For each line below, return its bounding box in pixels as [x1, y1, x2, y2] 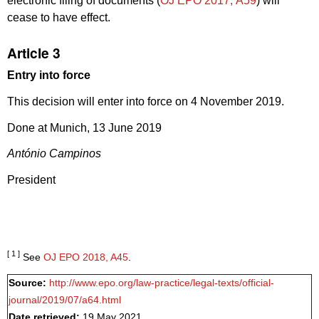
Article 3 [7, 43, 61, 63]
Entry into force [7, 69, 90, 82]
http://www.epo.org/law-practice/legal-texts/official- [49, 277, 274, 288]
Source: [9, 277, 49, 288]
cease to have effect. [7, 11, 110, 23]
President [7, 174, 56, 187]
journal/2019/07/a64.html [9, 294, 121, 305]
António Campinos [7, 147, 101, 160]
